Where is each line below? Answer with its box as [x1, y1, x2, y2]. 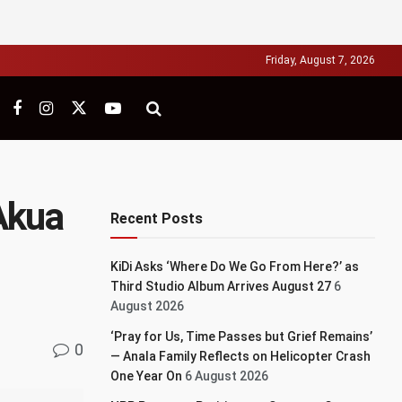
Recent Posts [110, 210, 204, 227]
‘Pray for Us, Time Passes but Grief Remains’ [110, 329, 373, 344]
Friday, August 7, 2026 [266, 54, 375, 66]
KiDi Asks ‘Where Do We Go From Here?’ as [110, 259, 360, 274]
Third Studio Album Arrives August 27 [110, 279, 332, 293]
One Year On [110, 369, 183, 383]
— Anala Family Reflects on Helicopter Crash [110, 349, 371, 363]
